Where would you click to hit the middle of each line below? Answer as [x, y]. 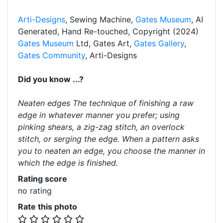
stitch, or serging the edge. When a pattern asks [109, 139]
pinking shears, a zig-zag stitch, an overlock [101, 127]
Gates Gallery [159, 43]
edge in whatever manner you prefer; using [99, 115]
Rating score [43, 179]
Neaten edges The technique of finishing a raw [106, 103]
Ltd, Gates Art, [105, 43]
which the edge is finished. [68, 163]
